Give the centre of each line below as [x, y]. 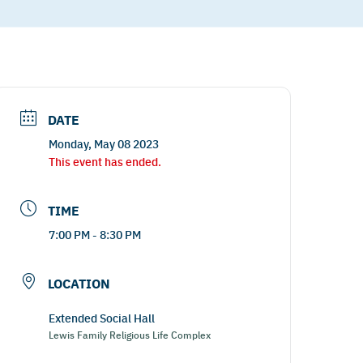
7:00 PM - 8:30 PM [95, 234]
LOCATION [79, 283]
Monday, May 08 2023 [104, 143]
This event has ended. [105, 161]
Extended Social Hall [102, 318]
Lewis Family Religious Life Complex [130, 334]
